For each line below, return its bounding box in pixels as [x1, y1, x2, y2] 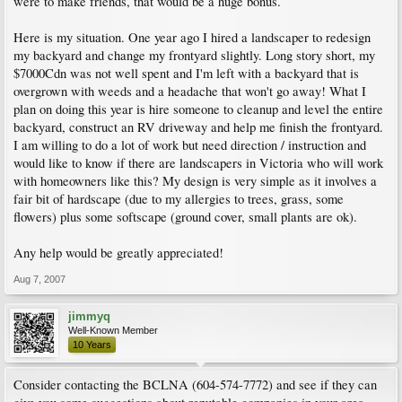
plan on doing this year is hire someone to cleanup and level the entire [13, 100, 383, 118]
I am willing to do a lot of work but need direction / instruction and [13, 136, 366, 153]
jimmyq [68, 310, 110, 323]
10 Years [73, 339, 111, 350]
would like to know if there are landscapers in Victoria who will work [13, 154, 383, 171]
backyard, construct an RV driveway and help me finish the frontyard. [13, 118, 383, 135]
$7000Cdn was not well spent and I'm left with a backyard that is [13, 65, 359, 82]
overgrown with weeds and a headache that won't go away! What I [13, 83, 366, 100]
